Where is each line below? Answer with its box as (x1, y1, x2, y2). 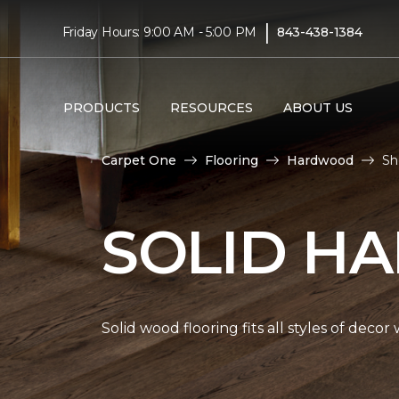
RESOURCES (169, 99, 253, 116)
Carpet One (102, 151, 176, 168)
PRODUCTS (62, 99, 140, 116)
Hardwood (287, 151, 354, 168)
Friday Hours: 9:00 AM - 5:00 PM (61, 23, 257, 40)
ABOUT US (282, 99, 353, 116)
